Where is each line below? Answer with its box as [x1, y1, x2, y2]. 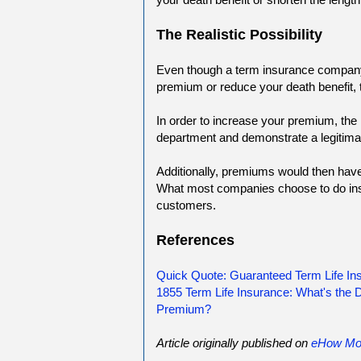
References [156, 231, 234, 248]
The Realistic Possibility [156, 26, 322, 43]
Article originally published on [156, 335, 311, 350]
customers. [156, 197, 216, 212]
